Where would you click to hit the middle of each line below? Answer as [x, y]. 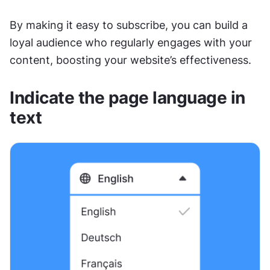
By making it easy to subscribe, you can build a [129, 25]
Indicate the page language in [127, 97]
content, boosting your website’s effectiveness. [130, 60]
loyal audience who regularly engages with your [131, 42]
